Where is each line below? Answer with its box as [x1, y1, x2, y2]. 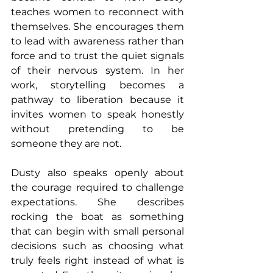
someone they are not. [11, 138, 124, 150]
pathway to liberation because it [11, 94, 184, 106]
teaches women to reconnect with [11, 6, 184, 18]
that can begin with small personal [11, 225, 184, 238]
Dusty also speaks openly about [11, 167, 184, 179]
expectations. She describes [11, 196, 184, 208]
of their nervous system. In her [11, 65, 184, 77]
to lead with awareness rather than [11, 35, 184, 48]
